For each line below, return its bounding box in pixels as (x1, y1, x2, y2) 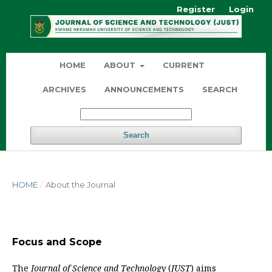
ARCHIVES (42, 84, 86, 95)
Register (177, 4, 215, 14)
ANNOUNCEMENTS (104, 84, 184, 95)
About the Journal (45, 180, 115, 190)
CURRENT (163, 60, 205, 70)
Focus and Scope (12, 236, 102, 248)
